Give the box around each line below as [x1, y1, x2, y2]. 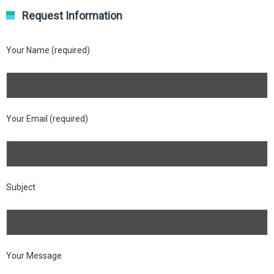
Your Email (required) [6, 113, 88, 124]
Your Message [6, 250, 62, 261]
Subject [6, 182, 35, 192]
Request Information [22, 9, 122, 22]
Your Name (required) [6, 45, 90, 55]
